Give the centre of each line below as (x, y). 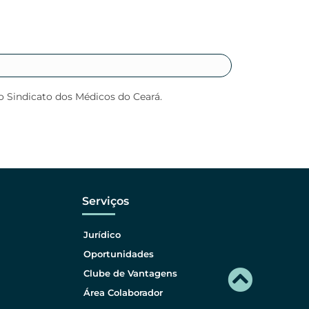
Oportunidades (119, 254)
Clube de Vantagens (131, 273)
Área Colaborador (123, 292)
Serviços (106, 201)
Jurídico (102, 235)
